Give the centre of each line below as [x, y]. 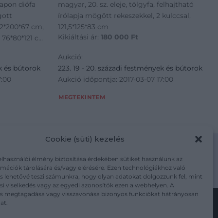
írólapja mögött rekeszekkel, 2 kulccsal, [125, 16]
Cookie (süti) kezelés [85, 139]
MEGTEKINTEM [82, 98]
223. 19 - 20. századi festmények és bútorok [130, 68]
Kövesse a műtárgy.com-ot [109, 210]
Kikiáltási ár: [80, 37]
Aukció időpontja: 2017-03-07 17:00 [116, 79]
